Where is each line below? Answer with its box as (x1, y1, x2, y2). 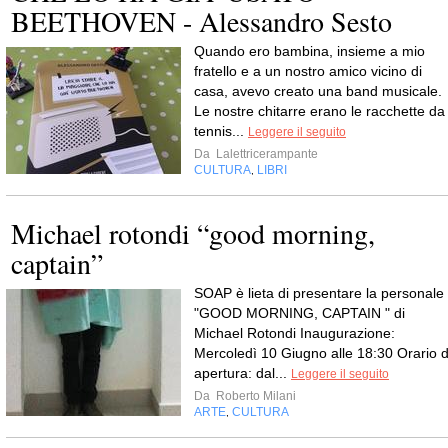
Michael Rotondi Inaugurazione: (194, 324, 395, 341)
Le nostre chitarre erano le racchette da (194, 102, 445, 119)
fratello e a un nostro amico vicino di (194, 62, 422, 79)
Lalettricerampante (213, 146, 318, 161)
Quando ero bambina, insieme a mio (194, 42, 425, 59)
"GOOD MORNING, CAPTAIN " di (194, 304, 405, 321)
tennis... (194, 122, 248, 139)
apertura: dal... (194, 364, 291, 381)
